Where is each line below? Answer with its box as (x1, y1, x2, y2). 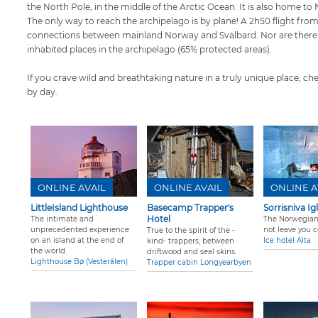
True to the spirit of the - (147, 226, 235, 236)
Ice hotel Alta (263, 236, 311, 246)
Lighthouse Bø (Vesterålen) (31, 257, 128, 267)
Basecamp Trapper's (147, 202, 234, 214)
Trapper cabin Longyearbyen (147, 258, 251, 268)
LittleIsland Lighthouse (31, 202, 128, 214)
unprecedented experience (31, 225, 129, 235)
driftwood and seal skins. (147, 247, 236, 257)
